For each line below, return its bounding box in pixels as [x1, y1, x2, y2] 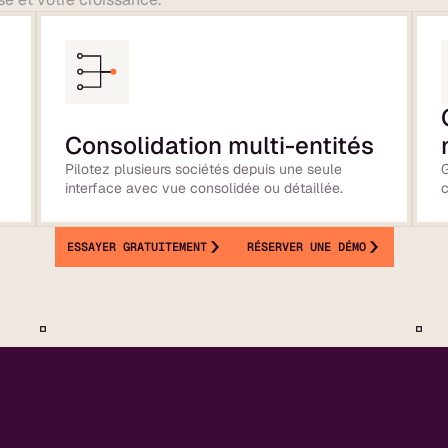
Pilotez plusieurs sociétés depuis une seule [64, 160, 342, 178]
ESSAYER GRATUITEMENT [66, 239, 207, 255]
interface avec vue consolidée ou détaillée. [64, 179, 343, 197]
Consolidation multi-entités [64, 130, 374, 161]
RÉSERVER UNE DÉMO [246, 239, 366, 255]
